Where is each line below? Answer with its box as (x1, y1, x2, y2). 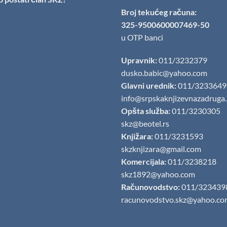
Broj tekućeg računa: (121, 7, 197, 17)
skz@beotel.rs (121, 119, 169, 129)
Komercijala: (121, 157, 166, 167)
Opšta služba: (121, 106, 170, 116)
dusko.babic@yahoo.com (121, 68, 207, 78)
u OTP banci (121, 32, 163, 42)
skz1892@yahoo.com (121, 169, 195, 179)
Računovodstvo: (121, 182, 180, 192)
